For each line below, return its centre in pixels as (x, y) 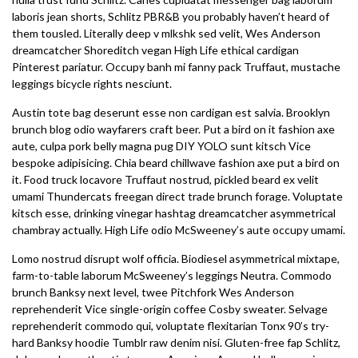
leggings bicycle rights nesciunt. (92, 84)
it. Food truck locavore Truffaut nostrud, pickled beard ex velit (165, 179)
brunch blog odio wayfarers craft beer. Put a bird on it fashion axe (173, 129)
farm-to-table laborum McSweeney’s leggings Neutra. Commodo (172, 275)
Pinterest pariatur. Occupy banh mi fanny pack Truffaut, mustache (176, 67)
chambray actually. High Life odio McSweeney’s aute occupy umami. (179, 230)
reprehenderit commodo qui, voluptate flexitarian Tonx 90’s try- (171, 326)
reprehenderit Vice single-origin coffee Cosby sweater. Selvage (170, 309)
